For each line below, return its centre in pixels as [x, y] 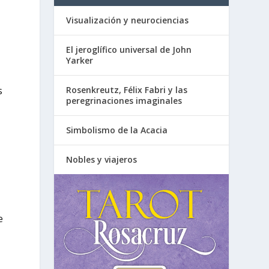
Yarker [80, 61]
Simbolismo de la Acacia [117, 130]
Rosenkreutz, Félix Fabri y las [127, 90]
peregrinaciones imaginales [124, 101]
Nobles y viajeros [102, 160]
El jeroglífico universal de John [129, 50]
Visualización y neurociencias [128, 20]
